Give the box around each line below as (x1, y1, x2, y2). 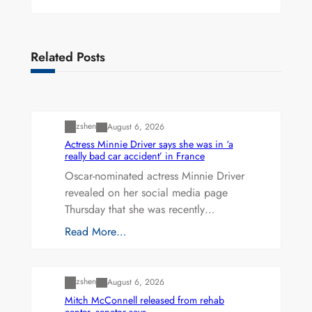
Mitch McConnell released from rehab (64, 292, 224, 307)
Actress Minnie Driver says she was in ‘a (64, 137, 233, 152)
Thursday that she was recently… (64, 201, 214, 218)
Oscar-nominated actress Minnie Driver (64, 168, 244, 185)
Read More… (64, 224, 126, 240)
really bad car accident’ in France (64, 149, 205, 164)
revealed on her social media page (64, 185, 228, 201)
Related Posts (30, 48, 105, 67)
